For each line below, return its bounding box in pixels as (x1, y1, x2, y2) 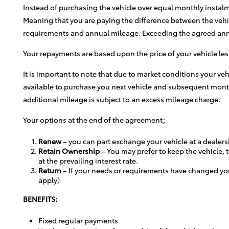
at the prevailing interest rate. (38, 155, 138, 165)
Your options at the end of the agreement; (23, 114, 165, 124)
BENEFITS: (23, 194, 57, 203)
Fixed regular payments (38, 215, 118, 225)
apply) (38, 175, 60, 185)
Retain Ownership (38, 146, 100, 155)
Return (38, 165, 63, 175)
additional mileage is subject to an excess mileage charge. (23, 94, 220, 104)
